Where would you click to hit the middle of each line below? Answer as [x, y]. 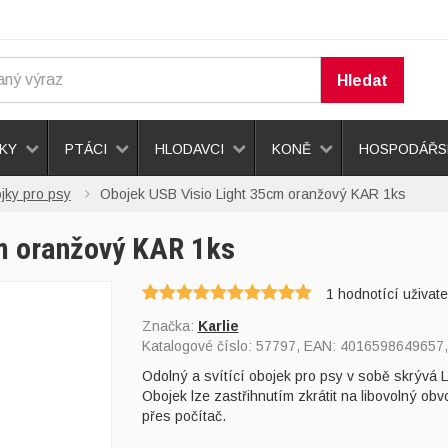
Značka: [169, 326]
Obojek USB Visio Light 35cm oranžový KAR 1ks [253, 194]
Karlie [218, 326]
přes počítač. [183, 416]
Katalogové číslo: [198, 346]
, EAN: [317, 346]
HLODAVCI [189, 149]
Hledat [362, 80]
